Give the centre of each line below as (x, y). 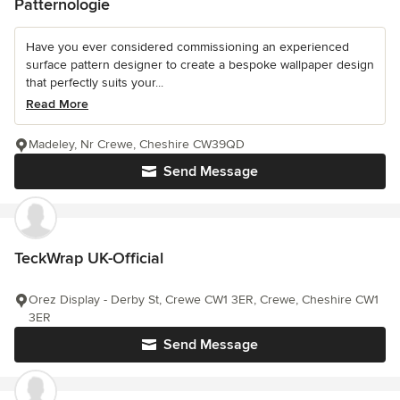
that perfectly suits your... (95, 83)
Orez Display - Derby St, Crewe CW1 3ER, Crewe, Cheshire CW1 (204, 300)
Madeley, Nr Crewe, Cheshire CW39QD (137, 144)
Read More (57, 104)
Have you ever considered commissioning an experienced (187, 47)
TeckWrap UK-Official (89, 258)
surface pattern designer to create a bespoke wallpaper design (200, 65)
